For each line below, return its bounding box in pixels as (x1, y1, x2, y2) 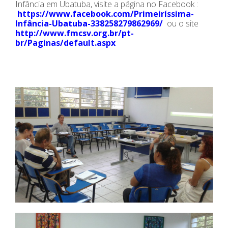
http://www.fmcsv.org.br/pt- (15, 27, 134, 39)
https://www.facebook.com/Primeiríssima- (17, 8, 194, 20)
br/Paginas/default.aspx (15, 37, 116, 49)
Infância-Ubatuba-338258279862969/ (15, 18, 163, 30)
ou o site (163, 18, 198, 30)
